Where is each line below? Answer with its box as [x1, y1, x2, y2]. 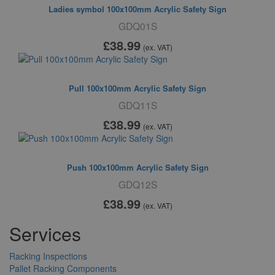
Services [9, 220, 81, 247]
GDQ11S [118, 98, 157, 112]
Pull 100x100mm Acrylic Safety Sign [69, 82, 206, 94]
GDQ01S [118, 19, 157, 33]
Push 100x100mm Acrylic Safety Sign [66, 161, 209, 173]
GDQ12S [118, 177, 157, 191]
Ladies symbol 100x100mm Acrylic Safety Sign [48, 3, 227, 15]
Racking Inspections [9, 250, 87, 262]
